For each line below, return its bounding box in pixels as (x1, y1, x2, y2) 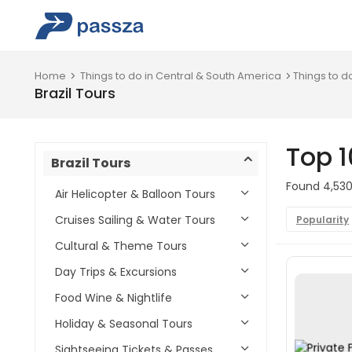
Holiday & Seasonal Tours (55, 316, 192, 332)
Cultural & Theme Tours (55, 238, 187, 254)
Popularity (296, 213, 349, 226)
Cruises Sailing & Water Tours (55, 212, 215, 228)
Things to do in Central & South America (80, 69, 281, 82)
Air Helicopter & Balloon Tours (55, 186, 215, 202)
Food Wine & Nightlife (55, 290, 172, 306)
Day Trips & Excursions (55, 264, 177, 280)
